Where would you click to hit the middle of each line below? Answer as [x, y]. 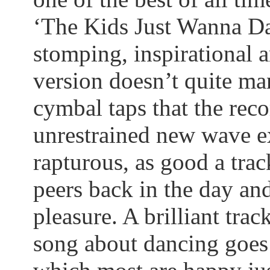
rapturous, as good [124, 162]
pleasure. [78, 216]
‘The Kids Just [105, 26]
